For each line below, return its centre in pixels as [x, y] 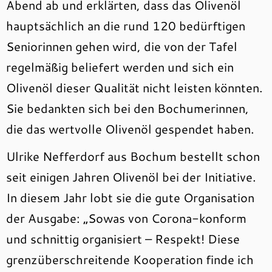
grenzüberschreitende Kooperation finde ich [130, 260]
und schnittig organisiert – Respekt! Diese [123, 239]
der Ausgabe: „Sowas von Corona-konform [126, 218]
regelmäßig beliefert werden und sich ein [120, 67]
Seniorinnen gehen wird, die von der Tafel [122, 46]
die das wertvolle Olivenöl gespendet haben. [130, 129]
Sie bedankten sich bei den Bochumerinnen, [127, 108]
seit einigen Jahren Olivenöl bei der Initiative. [131, 177]
